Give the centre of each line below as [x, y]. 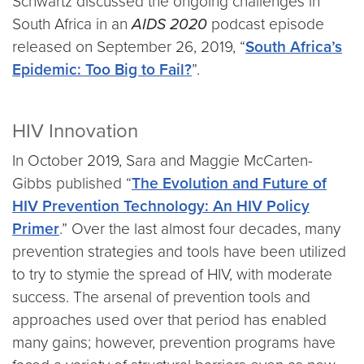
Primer [36, 229]
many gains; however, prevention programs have [174, 342]
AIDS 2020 [171, 24]
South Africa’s [294, 47]
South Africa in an [72, 24]
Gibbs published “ [72, 183]
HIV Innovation [75, 131]
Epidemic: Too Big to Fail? [102, 69]
